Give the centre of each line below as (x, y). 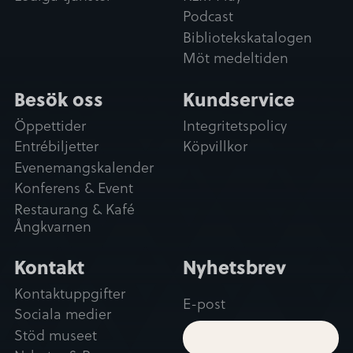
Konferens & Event (74, 188)
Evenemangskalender (84, 167)
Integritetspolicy (235, 125)
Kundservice (239, 99)
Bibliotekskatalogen (248, 37)
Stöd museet (56, 335)
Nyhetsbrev (235, 267)
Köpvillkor (216, 147)
